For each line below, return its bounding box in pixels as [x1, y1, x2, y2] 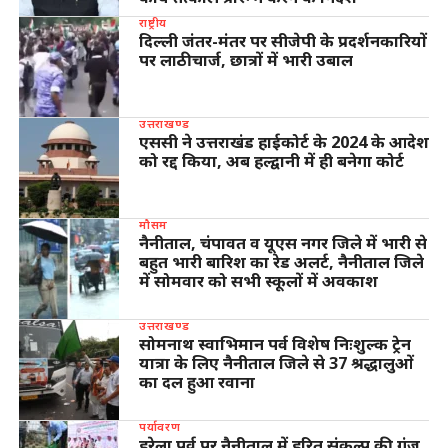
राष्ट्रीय [138, 13, 168, 30]
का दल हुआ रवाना [138, 370, 255, 393]
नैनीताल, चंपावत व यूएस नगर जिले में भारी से [138, 231, 427, 254]
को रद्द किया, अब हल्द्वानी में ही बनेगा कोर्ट [138, 149, 404, 172]
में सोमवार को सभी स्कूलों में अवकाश [138, 269, 378, 292]
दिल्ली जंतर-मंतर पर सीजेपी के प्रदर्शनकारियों [138, 29, 427, 52]
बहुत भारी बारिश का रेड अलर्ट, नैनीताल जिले [138, 250, 424, 273]
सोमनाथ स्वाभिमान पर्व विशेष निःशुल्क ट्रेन [138, 332, 411, 355]
